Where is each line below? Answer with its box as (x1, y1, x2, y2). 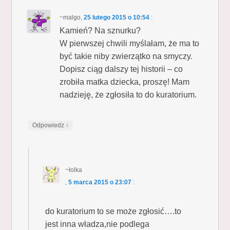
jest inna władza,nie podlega (45, 219, 150, 228)
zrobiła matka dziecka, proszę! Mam (60, 77, 190, 86)
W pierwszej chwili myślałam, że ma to (60, 39, 200, 48)
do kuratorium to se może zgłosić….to (45, 206, 182, 216)
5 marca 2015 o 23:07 (68, 178, 131, 186)
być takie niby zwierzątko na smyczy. (60, 51, 193, 61)
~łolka (65, 166, 82, 174)
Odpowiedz (32, 121, 66, 129)
